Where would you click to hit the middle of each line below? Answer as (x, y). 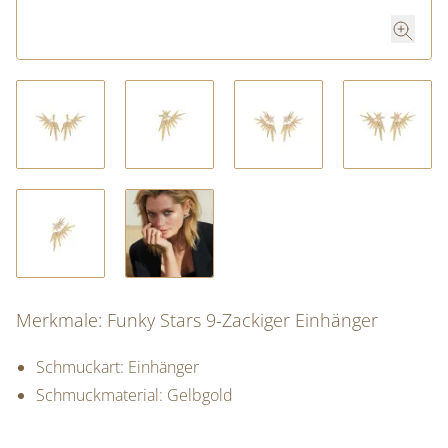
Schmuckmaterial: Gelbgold (134, 395)
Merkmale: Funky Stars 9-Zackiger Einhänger (197, 320)
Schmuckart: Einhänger (117, 367)
